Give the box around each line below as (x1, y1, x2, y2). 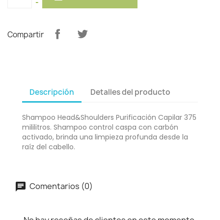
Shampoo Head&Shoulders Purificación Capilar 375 (22, 112, 196, 122)
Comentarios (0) (28, 180, 93, 192)
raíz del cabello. (22, 141, 75, 152)
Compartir (7, 29, 44, 40)
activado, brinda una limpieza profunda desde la (22, 132, 188, 142)
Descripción (29, 87, 74, 98)
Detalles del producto (90, 87, 171, 98)
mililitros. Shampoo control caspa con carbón (22, 122, 178, 132)
